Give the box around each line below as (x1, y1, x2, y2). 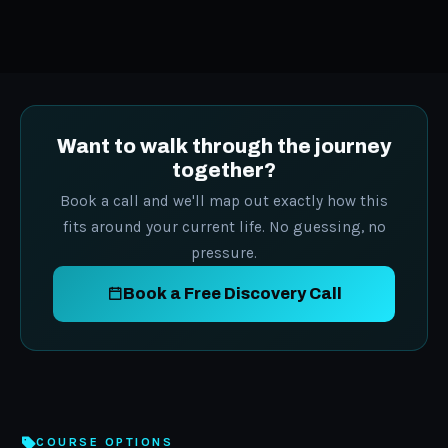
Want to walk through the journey (57, 134, 391, 157)
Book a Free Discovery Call (122, 285, 342, 303)
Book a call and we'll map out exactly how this (60, 191, 388, 210)
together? (172, 158, 276, 181)
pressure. (191, 243, 257, 262)
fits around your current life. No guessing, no (62, 217, 386, 236)
